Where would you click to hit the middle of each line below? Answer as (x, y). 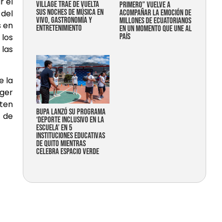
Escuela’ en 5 (54, 128)
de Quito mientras (61, 144)
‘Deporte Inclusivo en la (70, 120)
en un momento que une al (156, 28)
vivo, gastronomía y (64, 20)
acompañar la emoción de (155, 13)
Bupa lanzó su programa (71, 112)
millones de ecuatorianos (155, 21)
